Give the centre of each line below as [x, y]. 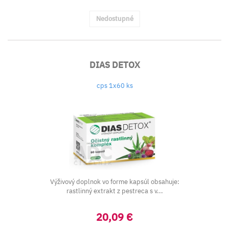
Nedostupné [114, 19]
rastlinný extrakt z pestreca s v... [114, 191]
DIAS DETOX [114, 65]
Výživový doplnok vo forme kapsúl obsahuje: [114, 182]
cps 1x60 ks [114, 86]
